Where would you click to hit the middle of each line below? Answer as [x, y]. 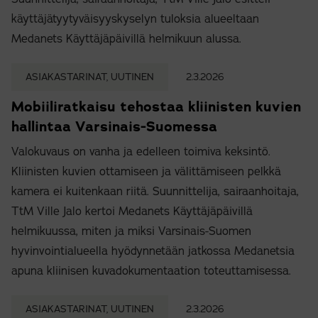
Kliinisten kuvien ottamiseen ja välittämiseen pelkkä [146, 172]
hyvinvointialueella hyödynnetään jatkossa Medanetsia [153, 252]
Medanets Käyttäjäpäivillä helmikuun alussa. [126, 39]
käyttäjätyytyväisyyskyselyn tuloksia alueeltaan [135, 20]
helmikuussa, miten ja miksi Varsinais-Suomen [131, 232]
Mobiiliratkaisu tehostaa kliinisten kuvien [156, 107]
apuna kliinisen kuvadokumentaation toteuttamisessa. [151, 272]
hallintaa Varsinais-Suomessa [114, 127]
